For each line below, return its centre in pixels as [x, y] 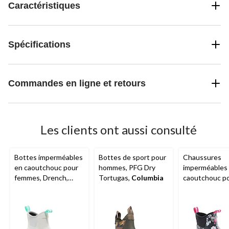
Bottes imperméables [49, 157]
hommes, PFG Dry [127, 167]
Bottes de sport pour [132, 157]
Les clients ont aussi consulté [119, 129]
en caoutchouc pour [46, 167]
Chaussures [202, 157]
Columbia [147, 177]
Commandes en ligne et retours [77, 83]
